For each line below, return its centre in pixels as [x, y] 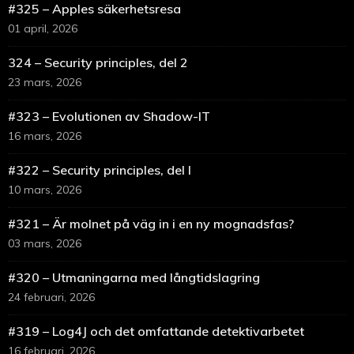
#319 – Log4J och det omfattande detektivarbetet [156, 331]
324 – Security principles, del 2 [98, 63]
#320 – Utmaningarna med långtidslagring [134, 278]
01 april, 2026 [43, 29]
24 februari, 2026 [51, 298]
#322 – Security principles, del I [100, 170]
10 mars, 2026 [45, 190]
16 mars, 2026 [45, 136]
